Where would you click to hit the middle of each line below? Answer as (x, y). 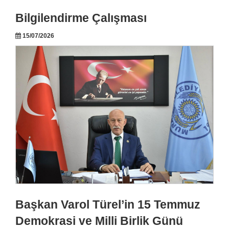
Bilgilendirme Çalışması (81, 18)
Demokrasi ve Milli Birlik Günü (99, 221)
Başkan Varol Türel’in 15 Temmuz (108, 205)
